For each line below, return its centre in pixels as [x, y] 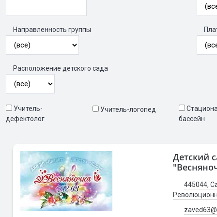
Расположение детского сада [61, 68]
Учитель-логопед [128, 109]
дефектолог [25, 119]
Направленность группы [52, 30]
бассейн [192, 119]
